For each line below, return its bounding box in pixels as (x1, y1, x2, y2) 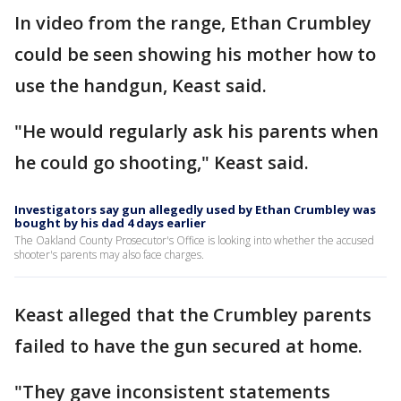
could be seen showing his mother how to (14, 42, 376, 67)
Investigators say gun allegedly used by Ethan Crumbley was (14, 201, 376, 218)
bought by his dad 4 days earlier (14, 215, 206, 232)
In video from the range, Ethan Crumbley (14, 11, 371, 36)
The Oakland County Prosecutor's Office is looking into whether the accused (14, 233, 374, 249)
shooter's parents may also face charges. (14, 247, 204, 263)
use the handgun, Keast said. (14, 73, 267, 98)
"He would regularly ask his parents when (14, 119, 379, 144)
